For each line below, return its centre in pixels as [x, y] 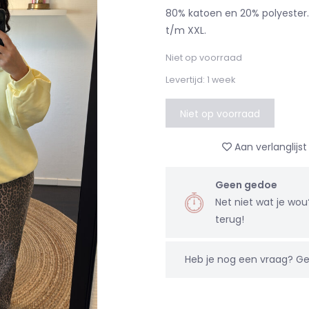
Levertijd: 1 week [200, 80]
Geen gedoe [246, 185]
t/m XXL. [186, 30]
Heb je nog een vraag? [240, 259]
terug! [230, 219]
